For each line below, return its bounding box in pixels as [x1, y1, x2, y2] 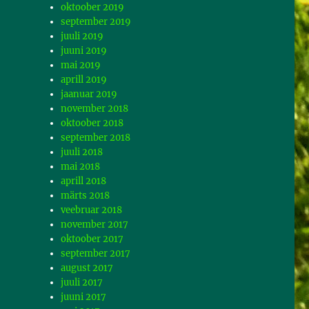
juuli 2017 [61, 277, 103, 289]
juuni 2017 [61, 291, 107, 303]
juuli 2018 [61, 146, 103, 159]
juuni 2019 [61, 45, 108, 57]
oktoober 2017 [61, 233, 124, 246]
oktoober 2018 [61, 117, 124, 130]
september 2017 [61, 248, 131, 260]
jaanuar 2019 [61, 88, 118, 101]
